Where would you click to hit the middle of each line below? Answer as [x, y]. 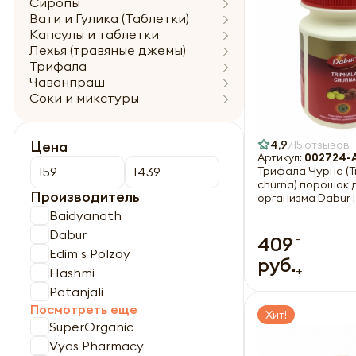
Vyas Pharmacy [97, 345]
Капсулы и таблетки [94, 34]
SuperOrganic [91, 326]
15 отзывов [321, 144]
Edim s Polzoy [90, 253]
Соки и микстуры [84, 98]
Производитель [85, 197]
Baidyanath [85, 215]
